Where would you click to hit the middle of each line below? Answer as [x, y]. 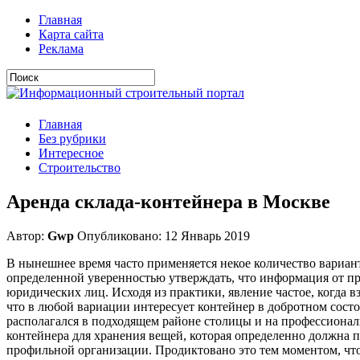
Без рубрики [72, 139]
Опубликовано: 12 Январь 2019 [162, 235]
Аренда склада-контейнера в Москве [168, 201]
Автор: [27, 235]
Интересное [71, 153]
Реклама [61, 49]
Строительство [80, 168]
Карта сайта [71, 34]
